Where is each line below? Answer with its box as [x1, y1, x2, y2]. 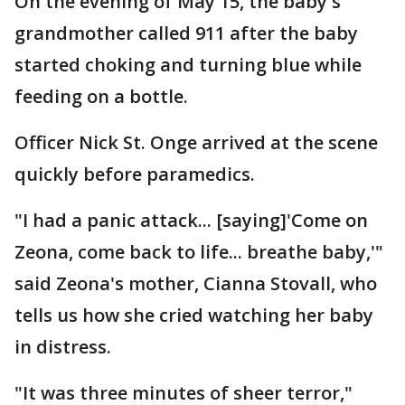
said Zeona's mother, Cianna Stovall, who [14, 271, 377, 296]
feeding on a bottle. [14, 84, 188, 108]
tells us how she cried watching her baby [14, 303, 373, 327]
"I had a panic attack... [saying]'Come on [14, 208, 368, 232]
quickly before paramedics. [14, 162, 255, 186]
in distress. [14, 334, 111, 359]
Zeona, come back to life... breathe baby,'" [14, 240, 383, 264]
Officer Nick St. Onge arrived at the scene [14, 130, 378, 155]
